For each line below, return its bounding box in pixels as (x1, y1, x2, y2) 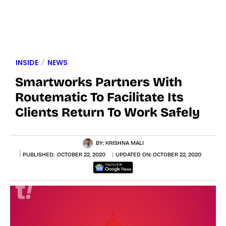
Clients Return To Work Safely (15, 104, 200, 120)
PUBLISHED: (23, 151, 54, 158)
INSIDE (16, 57, 38, 68)
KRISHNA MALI (105, 139, 144, 146)
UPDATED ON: (116, 151, 153, 158)
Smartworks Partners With (15, 74, 182, 90)
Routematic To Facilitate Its (15, 89, 184, 105)
